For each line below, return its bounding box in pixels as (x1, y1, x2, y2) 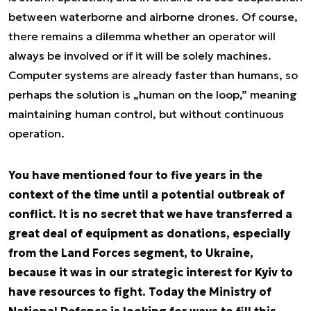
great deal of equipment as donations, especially (8, 226, 290, 240)
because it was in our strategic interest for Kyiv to (8, 265, 293, 279)
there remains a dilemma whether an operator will (8, 29, 276, 43)
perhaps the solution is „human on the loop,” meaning (8, 87, 297, 101)
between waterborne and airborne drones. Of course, (8, 10, 298, 24)
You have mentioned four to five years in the (8, 168, 262, 182)
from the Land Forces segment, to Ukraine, (8, 246, 253, 260)
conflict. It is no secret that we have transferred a (8, 207, 292, 221)
